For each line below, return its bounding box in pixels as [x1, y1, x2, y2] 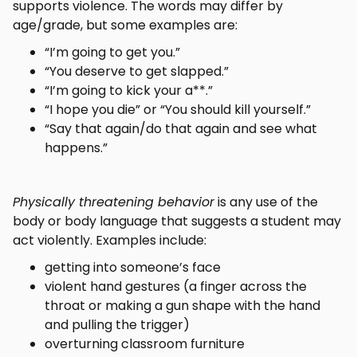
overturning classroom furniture [45, 335, 245, 353]
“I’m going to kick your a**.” [45, 81, 213, 100]
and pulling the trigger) [45, 316, 190, 334]
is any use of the [214, 193, 318, 211]
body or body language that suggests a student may [13, 212, 341, 230]
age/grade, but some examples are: [13, 16, 237, 34]
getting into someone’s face [45, 258, 221, 277]
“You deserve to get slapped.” [45, 62, 229, 80]
